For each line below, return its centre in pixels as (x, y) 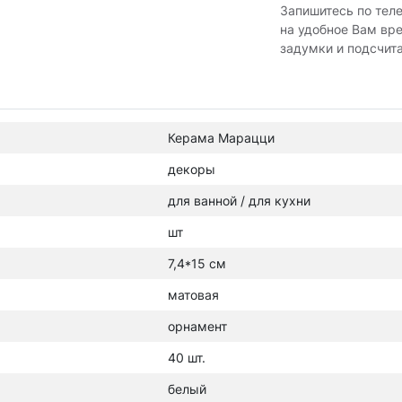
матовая (193, 295)
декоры (192, 169)
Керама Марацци (221, 138)
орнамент (197, 326)
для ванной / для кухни (239, 201)
